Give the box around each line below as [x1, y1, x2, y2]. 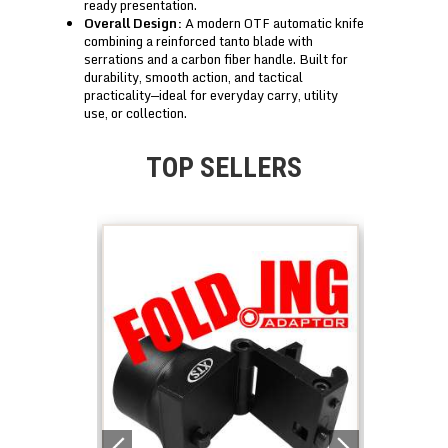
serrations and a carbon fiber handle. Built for [84, 47, 348, 70]
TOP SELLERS [146, 150, 302, 184]
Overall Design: [84, 11, 182, 34]
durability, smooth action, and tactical [84, 65, 303, 88]
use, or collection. [84, 101, 187, 124]
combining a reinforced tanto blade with [84, 29, 313, 52]
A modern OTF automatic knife [182, 11, 364, 34]
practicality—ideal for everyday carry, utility [84, 83, 338, 106]
